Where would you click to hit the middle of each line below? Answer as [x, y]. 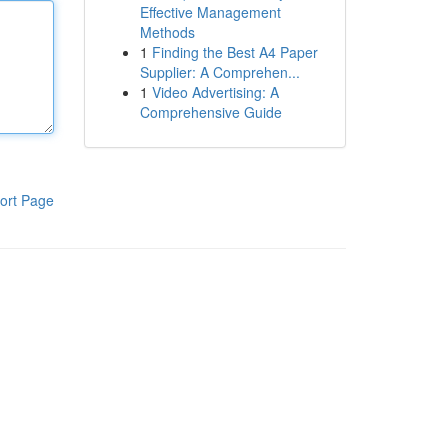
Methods [167, 32]
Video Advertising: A [215, 92]
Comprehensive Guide [210, 112]
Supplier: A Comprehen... [219, 72]
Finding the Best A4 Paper [234, 52]
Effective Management [210, 12]
